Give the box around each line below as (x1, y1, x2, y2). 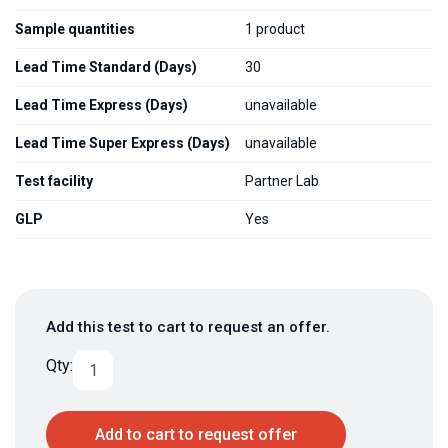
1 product (244, 21, 305, 37)
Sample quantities (15, 21, 135, 37)
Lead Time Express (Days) (15, 97, 188, 113)
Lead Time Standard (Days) (15, 59, 197, 75)
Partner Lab (244, 173, 319, 189)
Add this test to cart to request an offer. (46, 318, 330, 336)
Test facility (15, 173, 93, 189)
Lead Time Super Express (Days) (15, 135, 230, 151)
